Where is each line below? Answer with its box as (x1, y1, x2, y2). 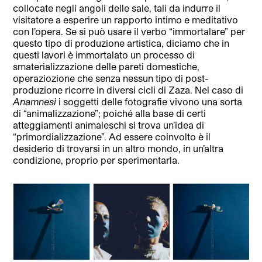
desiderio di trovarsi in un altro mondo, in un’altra (13, 143, 224, 154)
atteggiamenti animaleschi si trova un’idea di (13, 119, 205, 131)
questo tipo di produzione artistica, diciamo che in (13, 37, 230, 49)
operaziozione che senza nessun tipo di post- (13, 73, 209, 84)
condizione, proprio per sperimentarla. (13, 154, 180, 166)
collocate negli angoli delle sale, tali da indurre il (13, 2, 221, 14)
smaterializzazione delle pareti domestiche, (13, 61, 200, 73)
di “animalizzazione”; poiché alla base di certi (13, 108, 206, 119)
